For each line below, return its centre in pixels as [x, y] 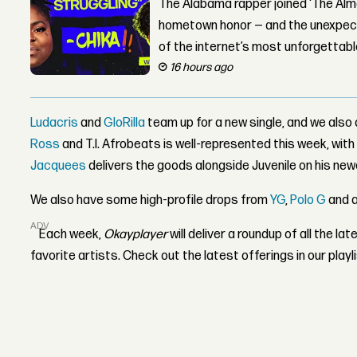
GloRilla [125, 123]
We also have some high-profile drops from [151, 200]
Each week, [72, 234]
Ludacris [55, 123]
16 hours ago [202, 67]
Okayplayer [136, 234]
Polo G [308, 200]
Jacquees [59, 166]
